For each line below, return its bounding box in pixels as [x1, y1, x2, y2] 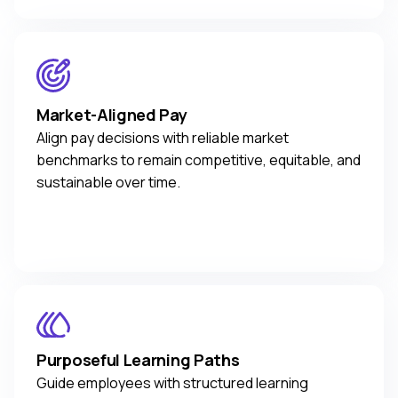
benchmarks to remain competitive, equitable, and [36, 149, 361, 170]
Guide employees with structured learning [36, 373, 308, 394]
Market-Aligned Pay [36, 103, 187, 125]
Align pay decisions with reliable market [36, 127, 289, 147]
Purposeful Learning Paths [36, 349, 240, 371]
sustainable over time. [36, 171, 180, 192]
